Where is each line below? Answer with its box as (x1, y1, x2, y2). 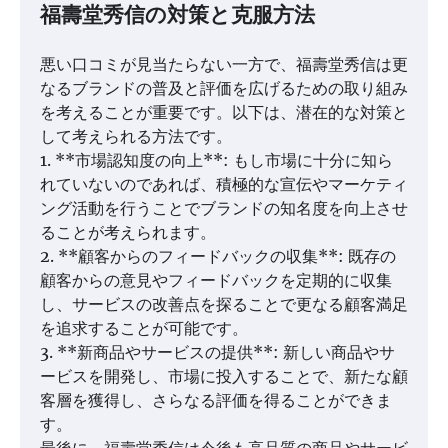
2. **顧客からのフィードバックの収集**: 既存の (40, 246, 396, 267)
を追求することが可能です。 (40, 318, 248, 339)
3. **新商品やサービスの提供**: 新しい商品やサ (40, 342, 395, 363)
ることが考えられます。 (40, 222, 216, 243)
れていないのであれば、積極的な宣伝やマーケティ (40, 174, 408, 195)
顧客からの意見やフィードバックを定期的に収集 (40, 270, 392, 291)
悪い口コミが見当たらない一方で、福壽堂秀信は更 (40, 54, 408, 75)
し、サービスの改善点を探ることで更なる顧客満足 (40, 294, 408, 315)
